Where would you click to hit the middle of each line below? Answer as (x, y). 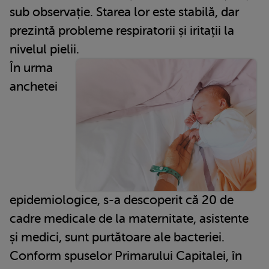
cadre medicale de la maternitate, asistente (129, 218)
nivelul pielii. (44, 49)
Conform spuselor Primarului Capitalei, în (126, 255)
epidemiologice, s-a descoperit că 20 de (122, 200)
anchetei (34, 86)
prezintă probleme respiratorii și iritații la (122, 30)
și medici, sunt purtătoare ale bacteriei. (117, 237)
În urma (31, 68)
